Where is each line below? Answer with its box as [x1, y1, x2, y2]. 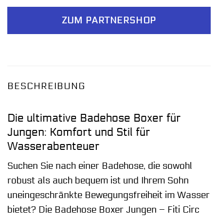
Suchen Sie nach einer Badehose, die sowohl [7, 161, 192, 172]
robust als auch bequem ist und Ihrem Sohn [7, 175, 189, 186]
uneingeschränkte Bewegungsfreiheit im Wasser [7, 190, 210, 201]
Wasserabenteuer [7, 139, 100, 153]
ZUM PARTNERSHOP [62, 15, 156, 26]
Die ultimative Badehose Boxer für [7, 111, 181, 125]
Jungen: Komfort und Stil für [7, 125, 150, 139]
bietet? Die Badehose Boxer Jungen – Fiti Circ [7, 204, 200, 216]
